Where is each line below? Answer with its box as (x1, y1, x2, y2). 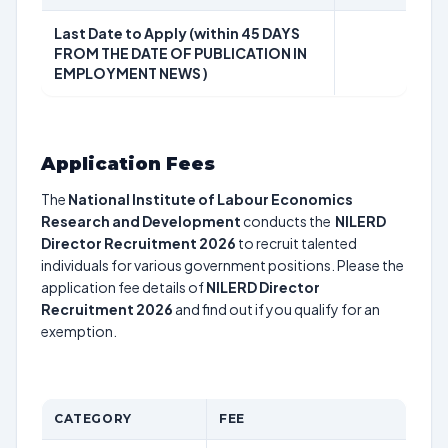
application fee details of (41, 278, 206, 296)
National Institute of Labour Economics (68, 190, 353, 208)
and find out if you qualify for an (173, 300, 380, 318)
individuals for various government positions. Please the (41, 256, 404, 274)
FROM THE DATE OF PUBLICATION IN (54, 44, 307, 62)
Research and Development (41, 212, 241, 230)
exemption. (41, 322, 117, 340)
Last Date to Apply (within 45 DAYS (54, 24, 300, 42)
